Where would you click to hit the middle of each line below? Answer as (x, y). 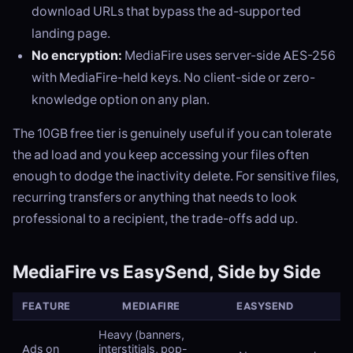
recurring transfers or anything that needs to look (155, 197)
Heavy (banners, (141, 335)
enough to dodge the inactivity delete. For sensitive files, (176, 176)
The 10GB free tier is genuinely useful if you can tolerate (172, 134)
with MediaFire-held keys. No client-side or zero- (173, 78)
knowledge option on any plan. (121, 100)
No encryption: (77, 56)
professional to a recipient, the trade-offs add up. (155, 219)
